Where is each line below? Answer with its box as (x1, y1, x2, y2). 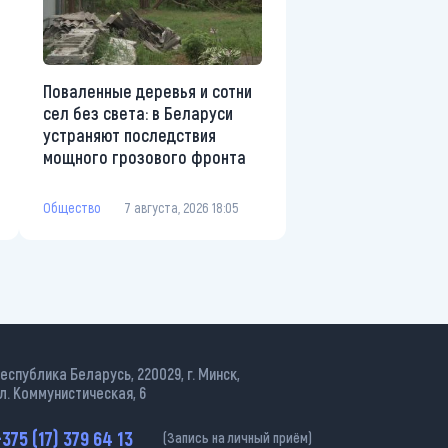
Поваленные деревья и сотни (43, 80, 252, 102)
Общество (43, 198, 101, 216)
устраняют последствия (43, 124, 216, 146)
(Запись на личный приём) (163, 429, 312, 446)
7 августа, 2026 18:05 (125, 198, 238, 216)
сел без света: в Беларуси (43, 102, 233, 124)
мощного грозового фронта (43, 146, 246, 168)
